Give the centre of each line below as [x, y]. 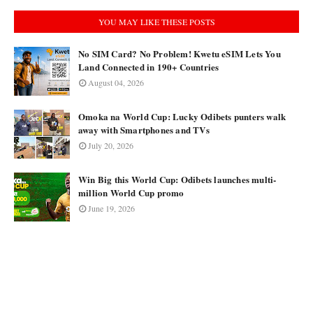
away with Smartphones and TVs [144, 130]
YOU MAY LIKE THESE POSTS [156, 22]
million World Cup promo [131, 192]
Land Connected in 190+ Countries [149, 67]
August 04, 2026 [116, 82]
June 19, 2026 [111, 208]
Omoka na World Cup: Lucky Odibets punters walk [182, 116]
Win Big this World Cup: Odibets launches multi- [177, 179]
